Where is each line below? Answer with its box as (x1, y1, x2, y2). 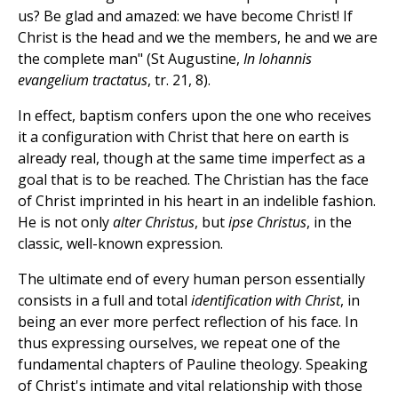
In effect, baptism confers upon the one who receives (18, 106, 371, 126)
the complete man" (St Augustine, (18, 49, 243, 69)
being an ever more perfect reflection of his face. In (18, 312, 358, 332)
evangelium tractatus (18, 70, 147, 91)
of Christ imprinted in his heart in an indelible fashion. (18, 191, 376, 211)
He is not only (18, 212, 113, 233)
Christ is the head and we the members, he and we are (18, 28, 378, 48)
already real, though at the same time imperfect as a (18, 148, 365, 169)
